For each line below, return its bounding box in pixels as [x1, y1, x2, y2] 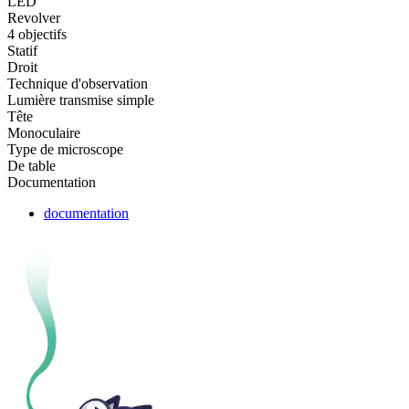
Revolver [7, 9, 60, 26]
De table [7, 157, 56, 173]
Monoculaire [7, 124, 80, 141]
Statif [7, 42, 37, 58]
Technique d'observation [7, 75, 148, 91]
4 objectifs [7, 26, 67, 42]
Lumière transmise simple [7, 91, 154, 108]
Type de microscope [7, 141, 123, 157]
